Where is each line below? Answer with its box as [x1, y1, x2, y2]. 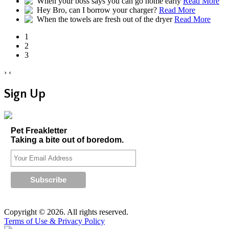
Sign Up [4, 87, 45, 101]
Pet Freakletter [10, 126, 67, 135]
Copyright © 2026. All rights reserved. [4, 207, 128, 216]
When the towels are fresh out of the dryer [35, 15, 174, 24]
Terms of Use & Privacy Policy [4, 216, 105, 225]
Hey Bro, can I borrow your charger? [35, 6, 159, 15]
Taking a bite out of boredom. [10, 135, 124, 144]
